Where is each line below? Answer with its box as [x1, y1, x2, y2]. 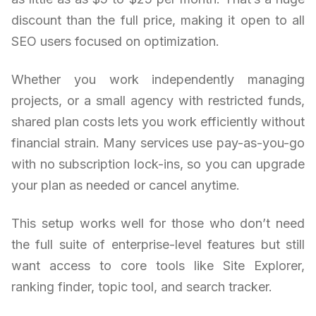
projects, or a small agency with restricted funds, [11, 92, 305, 108]
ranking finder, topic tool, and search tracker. [11, 279, 272, 294]
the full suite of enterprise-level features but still [11, 236, 305, 252]
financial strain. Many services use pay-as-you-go [11, 135, 305, 150]
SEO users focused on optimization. [11, 33, 219, 49]
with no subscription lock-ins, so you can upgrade [11, 156, 305, 171]
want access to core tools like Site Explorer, [11, 257, 305, 273]
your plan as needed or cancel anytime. [11, 177, 240, 193]
